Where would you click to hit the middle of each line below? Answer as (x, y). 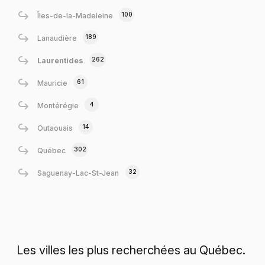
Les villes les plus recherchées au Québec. (131, 251)
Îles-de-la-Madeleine (75, 15)
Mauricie (52, 83)
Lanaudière (57, 38)
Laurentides (60, 60)
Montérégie (58, 105)
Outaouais (55, 128)
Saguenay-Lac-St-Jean (78, 173)
